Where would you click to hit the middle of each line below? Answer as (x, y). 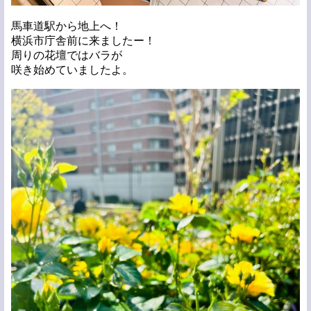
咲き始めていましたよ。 (72, 70)
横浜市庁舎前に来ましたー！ (83, 41)
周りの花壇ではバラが (67, 56)
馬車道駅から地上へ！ (67, 26)
